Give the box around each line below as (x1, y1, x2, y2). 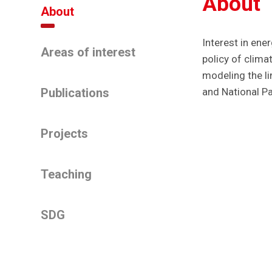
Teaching (41, 166, 92, 182)
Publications (41, 85, 109, 100)
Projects (41, 126, 88, 141)
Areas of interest (41, 44, 135, 59)
